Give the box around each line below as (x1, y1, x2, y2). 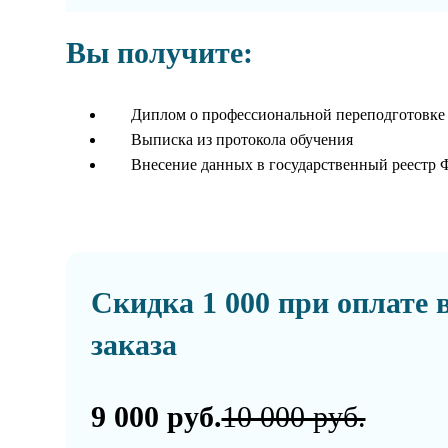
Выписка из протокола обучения (130, 131, 353, 149)
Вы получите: (65, 36, 253, 70)
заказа (90, 328, 177, 362)
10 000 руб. (221, 400, 366, 434)
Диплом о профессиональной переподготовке (130, 106, 445, 124)
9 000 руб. (90, 400, 222, 434)
